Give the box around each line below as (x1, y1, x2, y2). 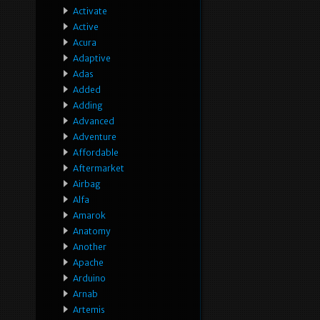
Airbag (73, 179, 101, 190)
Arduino (73, 273, 106, 284)
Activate (73, 6, 107, 17)
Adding (73, 100, 103, 111)
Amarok (73, 210, 106, 221)
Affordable (73, 147, 119, 159)
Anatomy (73, 226, 110, 237)
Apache (73, 257, 104, 269)
